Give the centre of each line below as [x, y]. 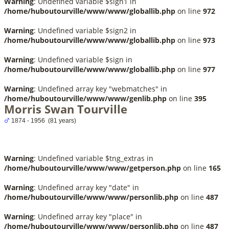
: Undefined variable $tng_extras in [94, 158]
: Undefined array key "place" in [88, 216]
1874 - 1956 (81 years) [43, 121]
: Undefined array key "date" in [86, 187]
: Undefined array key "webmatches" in [100, 89]
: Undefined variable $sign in [83, 60]
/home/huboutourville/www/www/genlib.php [85, 98]
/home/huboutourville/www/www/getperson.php [93, 168]
